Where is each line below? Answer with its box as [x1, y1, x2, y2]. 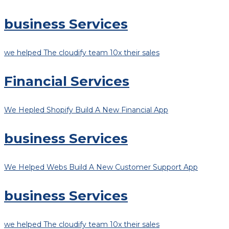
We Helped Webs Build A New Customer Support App [4, 162, 198, 172]
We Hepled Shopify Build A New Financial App [4, 105, 168, 114]
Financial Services [4, 73, 129, 89]
